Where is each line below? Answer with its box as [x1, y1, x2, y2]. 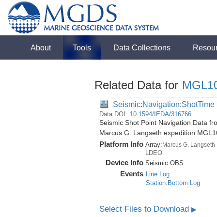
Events [120, 170, 143, 178]
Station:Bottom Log [145, 179, 200, 186]
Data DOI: [99, 110, 129, 118]
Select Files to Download [99, 204, 191, 214]
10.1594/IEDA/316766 [129, 110, 191, 118]
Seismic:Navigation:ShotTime [112, 100, 215, 108]
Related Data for [94, 78, 182, 92]
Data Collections [113, 43, 171, 52]
